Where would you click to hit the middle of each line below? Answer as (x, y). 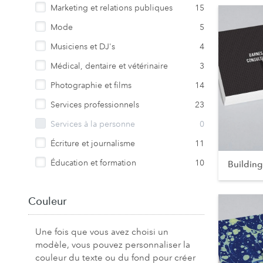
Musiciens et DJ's (83, 46)
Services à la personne (93, 124)
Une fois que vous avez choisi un (102, 232)
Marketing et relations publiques (112, 8)
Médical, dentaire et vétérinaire (109, 66)
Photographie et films (91, 85)
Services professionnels (95, 104)
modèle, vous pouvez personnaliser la (113, 245)
